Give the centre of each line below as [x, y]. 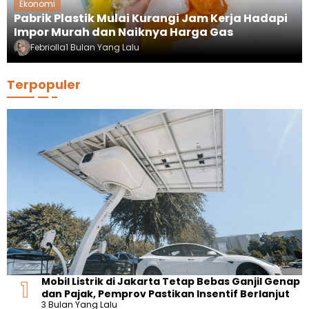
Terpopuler [44, 84]
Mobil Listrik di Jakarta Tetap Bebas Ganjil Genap [171, 281]
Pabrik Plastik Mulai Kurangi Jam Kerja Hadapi [151, 18]
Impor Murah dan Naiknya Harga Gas [123, 32]
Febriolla [48, 47]
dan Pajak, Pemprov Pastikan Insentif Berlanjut [166, 293]
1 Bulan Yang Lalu [102, 47]
